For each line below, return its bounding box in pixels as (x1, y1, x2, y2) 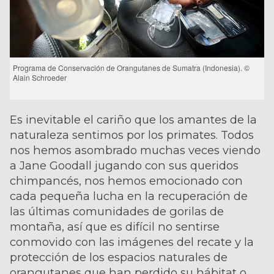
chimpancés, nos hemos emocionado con (10, 173, 243, 188)
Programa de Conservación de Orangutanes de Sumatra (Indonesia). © (13, 62, 250, 73)
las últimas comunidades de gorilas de (10, 204, 224, 218)
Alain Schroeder (13, 72, 67, 83)
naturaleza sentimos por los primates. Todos (10, 127, 254, 142)
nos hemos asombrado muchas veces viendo (10, 143, 261, 157)
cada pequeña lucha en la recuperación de (10, 188, 248, 203)
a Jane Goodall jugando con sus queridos (10, 158, 239, 172)
